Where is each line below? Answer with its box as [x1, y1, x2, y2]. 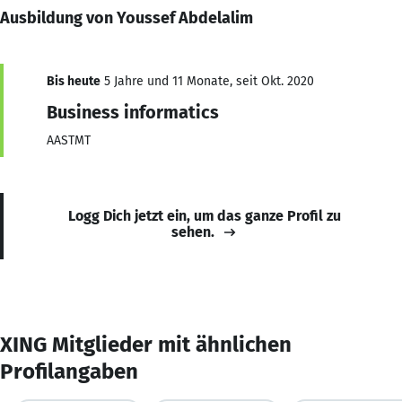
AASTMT [47, 132, 91, 148]
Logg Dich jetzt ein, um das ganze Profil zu [68, 206, 341, 224]
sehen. [171, 223, 214, 240]
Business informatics [47, 100, 219, 123]
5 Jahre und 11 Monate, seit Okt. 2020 [100, 73, 314, 89]
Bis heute [47, 73, 100, 89]
